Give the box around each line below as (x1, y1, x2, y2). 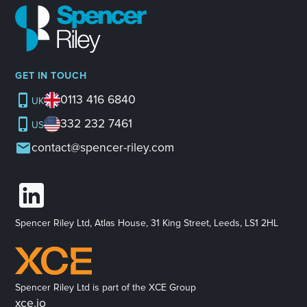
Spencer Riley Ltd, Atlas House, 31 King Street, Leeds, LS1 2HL (15, 217, 279, 230)
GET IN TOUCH (15, 70, 87, 82)
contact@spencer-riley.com (32, 140, 175, 156)
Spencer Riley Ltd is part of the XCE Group (15, 281, 197, 293)
